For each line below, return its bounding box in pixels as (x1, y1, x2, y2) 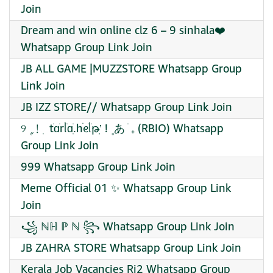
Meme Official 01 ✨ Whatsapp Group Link (21, 180, 231, 197)
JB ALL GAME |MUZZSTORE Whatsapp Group (21, 61, 242, 77)
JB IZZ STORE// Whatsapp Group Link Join (21, 99, 232, 116)
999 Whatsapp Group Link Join (21, 159, 175, 175)
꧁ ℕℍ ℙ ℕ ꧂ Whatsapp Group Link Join (21, 219, 235, 235)
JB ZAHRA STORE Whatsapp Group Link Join (21, 240, 241, 257)
